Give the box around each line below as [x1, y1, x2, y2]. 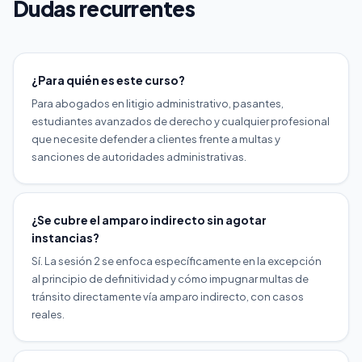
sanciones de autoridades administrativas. [32, 149, 246, 163]
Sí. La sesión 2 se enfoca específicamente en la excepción [32, 254, 322, 267]
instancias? [32, 229, 99, 245]
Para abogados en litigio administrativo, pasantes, [32, 96, 284, 110]
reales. [32, 307, 65, 321]
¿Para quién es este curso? [32, 72, 185, 87]
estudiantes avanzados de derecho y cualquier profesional [32, 114, 330, 128]
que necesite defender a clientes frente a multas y [32, 132, 280, 145]
